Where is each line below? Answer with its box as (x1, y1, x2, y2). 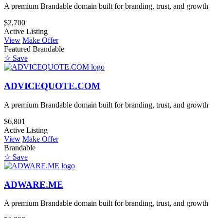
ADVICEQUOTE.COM (4, 81, 100, 91)
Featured (4, 45, 31, 54)
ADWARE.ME (4, 179, 63, 190)
